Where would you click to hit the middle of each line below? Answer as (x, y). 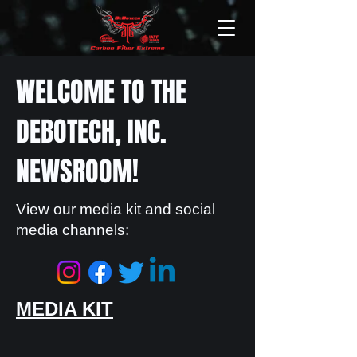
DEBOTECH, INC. (91, 131)
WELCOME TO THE (101, 92)
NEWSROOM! (77, 171)
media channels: (73, 230)
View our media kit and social (116, 209)
